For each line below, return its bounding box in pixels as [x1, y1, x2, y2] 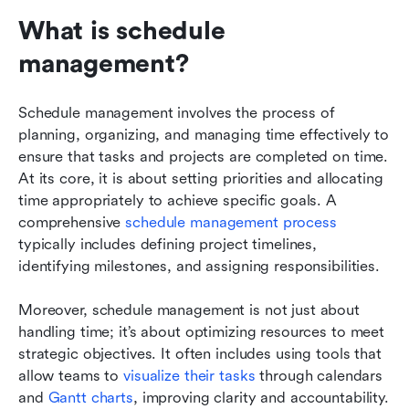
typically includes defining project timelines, [18, 235, 318, 253]
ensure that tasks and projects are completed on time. [18, 147, 389, 165]
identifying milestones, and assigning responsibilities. [18, 257, 380, 275]
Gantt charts [47, 388, 133, 406]
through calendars [255, 366, 383, 384]
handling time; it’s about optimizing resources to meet [18, 322, 385, 341]
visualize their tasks [123, 366, 256, 384]
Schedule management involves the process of [18, 103, 335, 121]
